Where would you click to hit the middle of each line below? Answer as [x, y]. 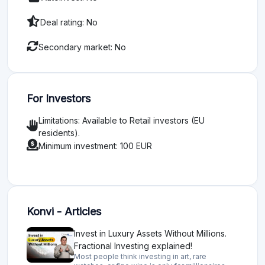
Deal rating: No [69, 22]
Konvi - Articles [64, 211]
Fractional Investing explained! [133, 246]
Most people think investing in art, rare [140, 256]
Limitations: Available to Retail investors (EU [122, 120]
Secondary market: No [82, 47]
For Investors [59, 98]
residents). [59, 133]
